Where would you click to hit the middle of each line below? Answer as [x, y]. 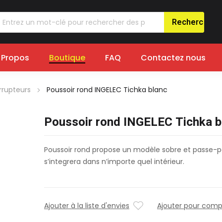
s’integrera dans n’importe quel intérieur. [114, 162]
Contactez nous [173, 58]
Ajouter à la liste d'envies [87, 206]
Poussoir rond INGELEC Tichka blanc [107, 90]
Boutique [67, 58]
